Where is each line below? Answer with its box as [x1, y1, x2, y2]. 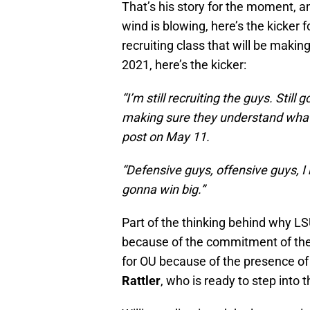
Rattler [122, 273, 161, 288]
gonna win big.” [122, 181, 205, 197]
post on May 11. [122, 129, 210, 144]
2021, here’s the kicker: [122, 57, 246, 72]
